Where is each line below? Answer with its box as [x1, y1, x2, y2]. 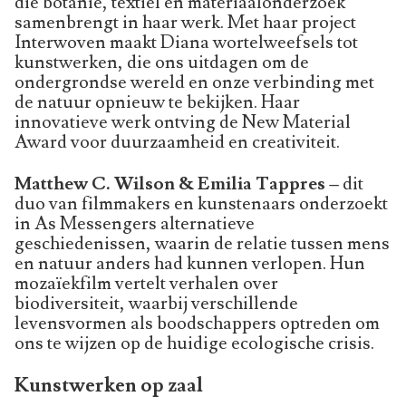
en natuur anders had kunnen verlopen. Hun [14, 251, 365, 275]
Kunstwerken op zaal [14, 372, 203, 399]
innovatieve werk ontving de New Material [14, 110, 351, 134]
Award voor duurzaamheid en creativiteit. [14, 130, 340, 154]
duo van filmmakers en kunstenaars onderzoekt [14, 191, 388, 216]
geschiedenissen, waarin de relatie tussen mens [14, 231, 390, 256]
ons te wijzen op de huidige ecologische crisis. [14, 331, 374, 355]
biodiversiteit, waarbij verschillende [14, 291, 298, 315]
